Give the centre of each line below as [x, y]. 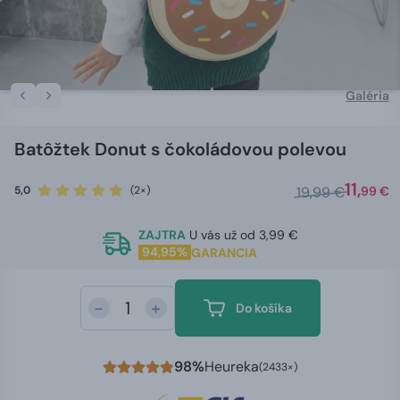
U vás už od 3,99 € [243, 234]
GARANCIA [224, 252]
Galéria [367, 95]
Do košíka [263, 308]
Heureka [232, 366]
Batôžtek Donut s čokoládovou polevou [180, 149]
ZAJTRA [162, 234]
